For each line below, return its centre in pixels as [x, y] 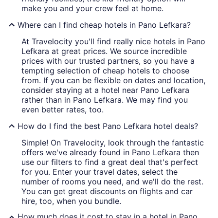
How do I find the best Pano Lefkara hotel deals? [108, 126]
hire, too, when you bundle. [71, 201]
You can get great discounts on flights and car [107, 191]
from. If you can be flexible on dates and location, [113, 81]
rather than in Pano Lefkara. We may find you [105, 100]
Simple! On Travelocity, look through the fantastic [113, 143]
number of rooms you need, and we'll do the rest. [112, 182]
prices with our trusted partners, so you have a [108, 61]
